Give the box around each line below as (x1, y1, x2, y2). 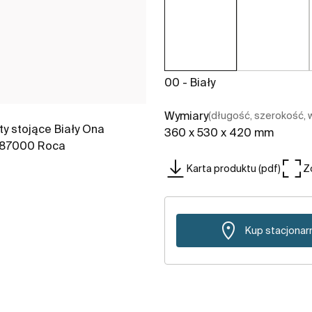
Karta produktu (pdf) (187, 162, 281, 174)
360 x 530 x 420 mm (164, 126, 274, 139)
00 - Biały (164, 76, 215, 89)
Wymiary (164, 109, 208, 123)
